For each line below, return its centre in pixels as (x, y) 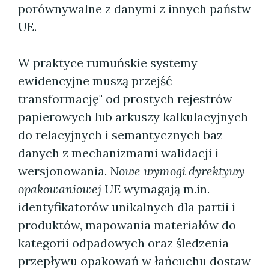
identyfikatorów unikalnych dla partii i (127, 207)
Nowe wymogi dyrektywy (177, 171)
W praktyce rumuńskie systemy (108, 63)
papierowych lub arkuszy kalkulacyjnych (133, 117)
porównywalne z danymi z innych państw (134, 9)
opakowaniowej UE (69, 189)
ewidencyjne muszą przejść (95, 81)
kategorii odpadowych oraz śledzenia (123, 243)
